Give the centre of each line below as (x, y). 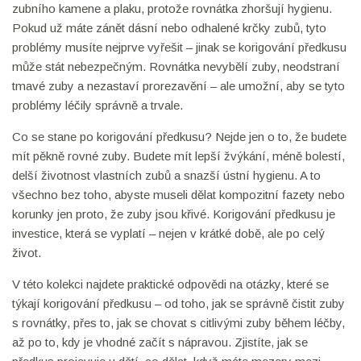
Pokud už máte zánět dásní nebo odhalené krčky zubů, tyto (169, 28)
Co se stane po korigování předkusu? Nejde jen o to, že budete (179, 137)
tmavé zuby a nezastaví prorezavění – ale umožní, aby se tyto (178, 86)
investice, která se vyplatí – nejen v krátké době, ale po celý (168, 233)
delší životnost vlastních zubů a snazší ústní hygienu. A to (166, 175)
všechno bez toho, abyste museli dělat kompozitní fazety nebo (178, 195)
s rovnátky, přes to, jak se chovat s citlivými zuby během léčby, (178, 323)
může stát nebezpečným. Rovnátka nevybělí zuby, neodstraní (176, 66)
